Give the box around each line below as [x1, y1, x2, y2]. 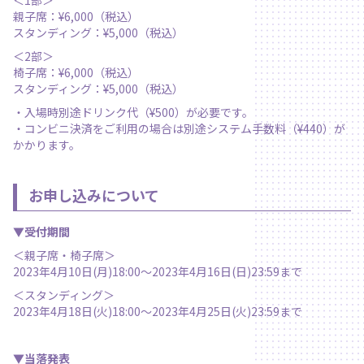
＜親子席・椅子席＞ [13, 246, 115, 263]
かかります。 [13, 136, 80, 154]
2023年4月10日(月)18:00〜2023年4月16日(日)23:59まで [13, 262, 302, 279]
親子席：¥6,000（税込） [13, 8, 139, 25]
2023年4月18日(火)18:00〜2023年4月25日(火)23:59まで [13, 302, 302, 319]
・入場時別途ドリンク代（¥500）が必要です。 [13, 104, 253, 121]
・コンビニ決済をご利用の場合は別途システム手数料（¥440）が [13, 120, 345, 137]
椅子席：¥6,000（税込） [13, 64, 139, 81]
